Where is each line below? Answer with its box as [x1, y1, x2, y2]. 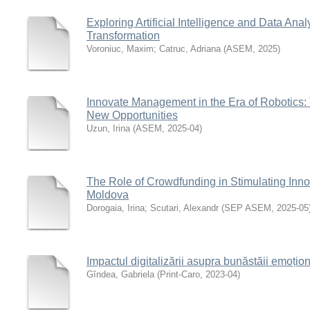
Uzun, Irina [86, 123, 130, 134]
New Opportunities [86, 109, 178, 121]
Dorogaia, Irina [86, 203, 145, 213]
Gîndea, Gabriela [86, 269, 154, 280]
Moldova [86, 189, 129, 201]
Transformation [86, 30, 160, 42]
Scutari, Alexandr [150, 203, 219, 213]
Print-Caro [160, 269, 200, 280]
